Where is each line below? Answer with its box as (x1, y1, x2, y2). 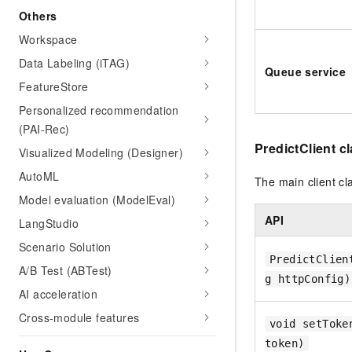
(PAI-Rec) (19, 121, 70, 137)
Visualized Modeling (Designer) (19, 145, 183, 160)
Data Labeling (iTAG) (19, 55, 130, 71)
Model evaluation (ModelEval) (19, 192, 176, 207)
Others (19, 8, 57, 24)
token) (265, 337, 305, 350)
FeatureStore (19, 79, 89, 94)
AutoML (19, 168, 60, 184)
